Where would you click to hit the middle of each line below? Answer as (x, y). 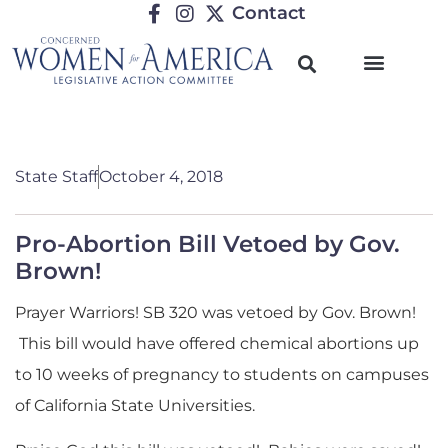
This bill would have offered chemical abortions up (217, 343)
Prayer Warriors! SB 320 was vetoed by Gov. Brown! (215, 312)
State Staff (56, 176)
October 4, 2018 (161, 176)
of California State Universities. (135, 405)
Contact (269, 13)
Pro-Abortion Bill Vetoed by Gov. (207, 244)
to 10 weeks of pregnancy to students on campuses (222, 374)
